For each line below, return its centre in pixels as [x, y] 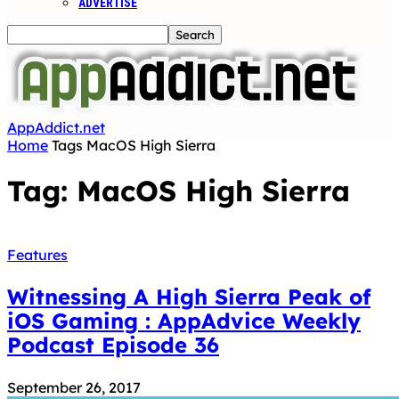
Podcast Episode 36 [113, 344]
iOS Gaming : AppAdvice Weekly [184, 320]
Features [37, 254]
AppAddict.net [56, 127]
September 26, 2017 [74, 387]
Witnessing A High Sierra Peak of [189, 296]
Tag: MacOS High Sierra [179, 191]
